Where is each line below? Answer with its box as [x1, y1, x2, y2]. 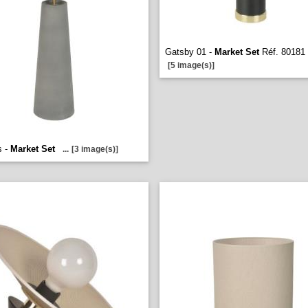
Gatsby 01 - [165, 47, 214, 57]
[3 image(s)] [71, 144, 118, 154]
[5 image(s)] [168, 60, 214, 70]
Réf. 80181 [259, 47, 305, 57]
